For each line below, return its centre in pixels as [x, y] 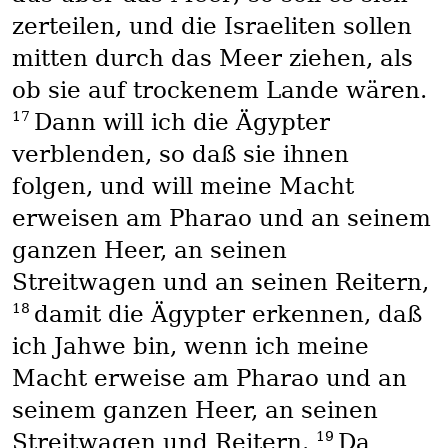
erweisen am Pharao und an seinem [221, 218]
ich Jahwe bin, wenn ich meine [190, 346]
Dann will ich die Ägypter [181, 122]
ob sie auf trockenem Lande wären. [219, 90]
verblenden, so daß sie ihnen [180, 154]
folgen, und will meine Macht [182, 186]
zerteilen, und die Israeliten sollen [211, 26]
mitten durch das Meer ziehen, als [212, 58]
